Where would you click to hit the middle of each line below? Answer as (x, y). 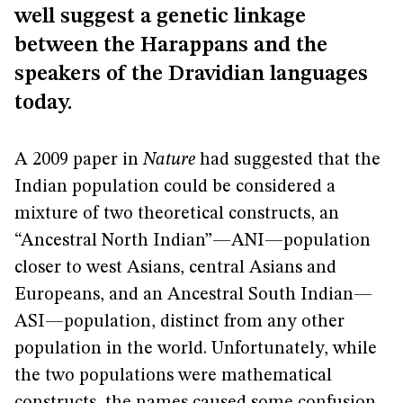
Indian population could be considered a (175, 187)
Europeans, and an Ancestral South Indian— (193, 295)
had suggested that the (288, 160)
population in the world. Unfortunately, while (196, 349)
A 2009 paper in (79, 160)
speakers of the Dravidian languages (191, 75)
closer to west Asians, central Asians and (175, 268)
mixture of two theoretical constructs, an (177, 214)
